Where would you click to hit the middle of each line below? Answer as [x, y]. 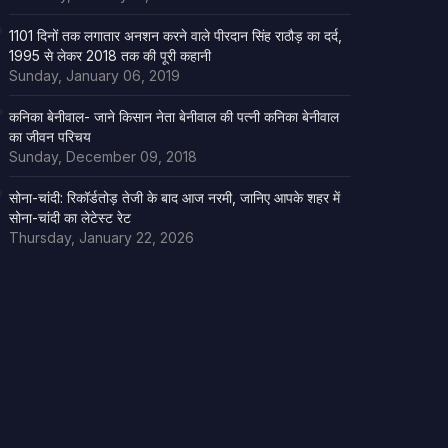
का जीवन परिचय [49, 136]
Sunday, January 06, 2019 [94, 75]
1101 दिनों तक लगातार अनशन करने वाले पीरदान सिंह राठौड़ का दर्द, [175, 35]
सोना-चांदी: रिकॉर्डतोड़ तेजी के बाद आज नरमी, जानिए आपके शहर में [174, 197]
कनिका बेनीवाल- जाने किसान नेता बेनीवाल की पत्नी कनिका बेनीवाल [173, 116]
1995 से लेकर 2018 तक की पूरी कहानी [109, 55]
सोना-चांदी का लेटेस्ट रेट [69, 217]
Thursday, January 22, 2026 [101, 237]
